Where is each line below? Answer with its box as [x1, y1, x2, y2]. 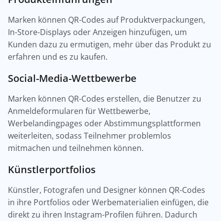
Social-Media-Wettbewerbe [8, 71, 137, 85]
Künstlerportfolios [8, 162, 96, 176]
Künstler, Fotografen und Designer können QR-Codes [8, 184, 205, 195]
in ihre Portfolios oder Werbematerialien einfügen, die [8, 197, 209, 208]
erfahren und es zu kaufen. [8, 51, 108, 62]
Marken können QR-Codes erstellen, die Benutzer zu [8, 93, 201, 104]
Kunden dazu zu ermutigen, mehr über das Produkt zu [8, 39, 211, 50]
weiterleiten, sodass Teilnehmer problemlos [8, 130, 171, 141]
